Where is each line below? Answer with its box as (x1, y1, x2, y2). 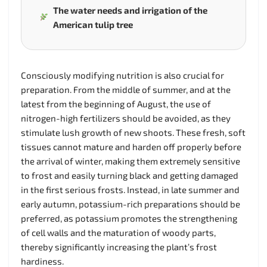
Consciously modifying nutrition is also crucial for (21, 69, 224, 80)
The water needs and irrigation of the (52, 4, 207, 15)
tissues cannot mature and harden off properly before (21, 141, 241, 152)
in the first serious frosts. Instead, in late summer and (21, 184, 240, 195)
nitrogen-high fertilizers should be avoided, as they (21, 112, 231, 123)
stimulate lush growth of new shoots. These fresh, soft (21, 126, 246, 138)
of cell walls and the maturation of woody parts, (21, 226, 216, 238)
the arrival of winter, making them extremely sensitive (21, 155, 240, 166)
